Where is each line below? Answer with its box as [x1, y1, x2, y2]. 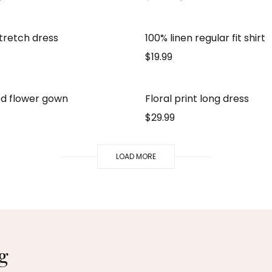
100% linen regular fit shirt [144, 31, 265, 45]
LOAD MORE [116, 151, 156, 161]
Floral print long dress [144, 92, 249, 106]
